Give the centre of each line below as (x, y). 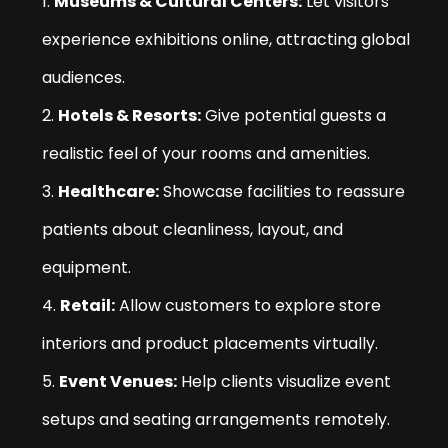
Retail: (88, 306)
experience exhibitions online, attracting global (226, 40)
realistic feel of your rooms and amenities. (206, 154)
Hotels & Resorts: (130, 116)
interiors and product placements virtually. (210, 344)
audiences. (84, 78)
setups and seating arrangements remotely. (216, 420)
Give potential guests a (294, 116)
